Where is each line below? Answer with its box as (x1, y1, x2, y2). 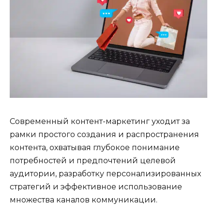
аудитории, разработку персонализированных (10, 169, 201, 179)
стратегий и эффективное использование (10, 182, 182, 192)
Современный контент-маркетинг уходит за (10, 117, 190, 126)
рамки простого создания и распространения (10, 130, 199, 139)
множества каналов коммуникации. (10, 195, 157, 205)
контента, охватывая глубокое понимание (10, 143, 180, 153)
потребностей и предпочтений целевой (10, 156, 176, 166)
